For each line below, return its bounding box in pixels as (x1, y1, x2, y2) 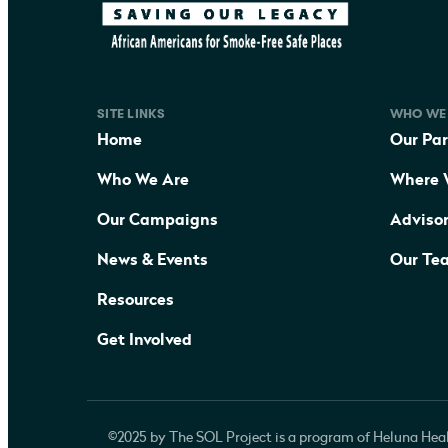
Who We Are (97, 171, 189, 188)
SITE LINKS (97, 105, 166, 121)
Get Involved (97, 331, 192, 348)
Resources (97, 291, 174, 308)
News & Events (97, 251, 208, 268)
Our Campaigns (97, 211, 218, 228)
